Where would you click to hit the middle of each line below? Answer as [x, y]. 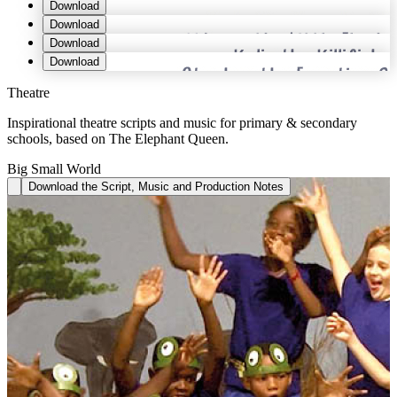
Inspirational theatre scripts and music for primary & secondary [182, 122]
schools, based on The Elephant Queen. [118, 138]
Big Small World [54, 168]
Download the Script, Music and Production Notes [156, 186]
